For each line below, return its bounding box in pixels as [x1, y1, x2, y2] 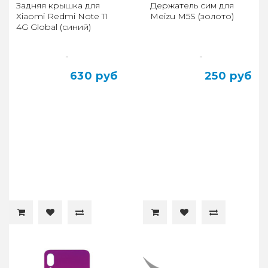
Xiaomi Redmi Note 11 [16, 10, 108, 22]
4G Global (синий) [16, 21, 91, 32]
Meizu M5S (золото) [150, 10, 234, 22]
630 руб [69, 69, 118, 83]
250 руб [204, 69, 252, 83]
